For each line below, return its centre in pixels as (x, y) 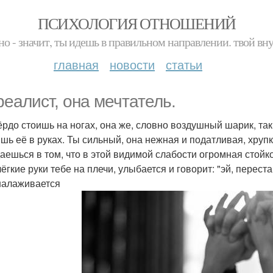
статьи (184, 64)
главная (76, 64)
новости (132, 64)
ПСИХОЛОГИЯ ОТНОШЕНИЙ (136, 23)
